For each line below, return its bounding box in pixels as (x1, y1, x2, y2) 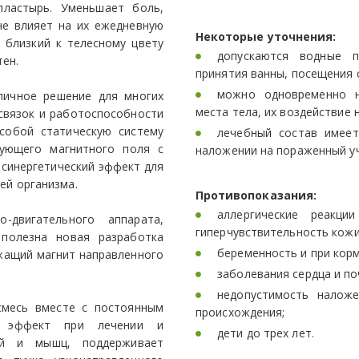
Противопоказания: (195, 188, 317, 203)
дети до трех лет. (217, 325, 314, 341)
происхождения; (196, 305, 285, 320)
